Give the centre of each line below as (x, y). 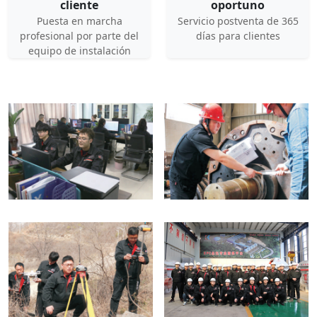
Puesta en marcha (79, 21)
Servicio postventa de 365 (238, 21)
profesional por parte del (79, 36)
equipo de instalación (79, 51)
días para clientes (238, 36)
